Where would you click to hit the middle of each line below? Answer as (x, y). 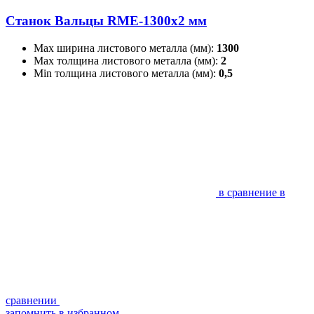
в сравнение (248, 192)
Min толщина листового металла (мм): (126, 73)
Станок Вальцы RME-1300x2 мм (106, 21)
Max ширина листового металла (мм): (125, 48)
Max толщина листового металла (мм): (127, 60)
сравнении (31, 300)
